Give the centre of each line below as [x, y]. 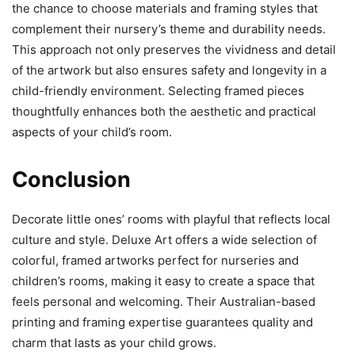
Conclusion [71, 180]
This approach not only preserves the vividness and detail [174, 50]
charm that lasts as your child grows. [114, 343]
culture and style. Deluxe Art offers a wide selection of [164, 240]
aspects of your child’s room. [92, 132]
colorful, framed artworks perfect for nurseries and [155, 261]
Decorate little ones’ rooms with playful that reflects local [171, 219]
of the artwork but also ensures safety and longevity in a [169, 71]
